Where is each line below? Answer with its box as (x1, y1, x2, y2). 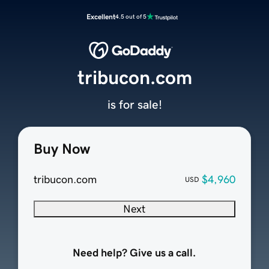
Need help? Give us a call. (73, 247, 196, 259)
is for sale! (107, 98, 162, 111)
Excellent (86, 13, 115, 20)
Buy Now (33, 142, 90, 157)
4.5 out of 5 (115, 13, 147, 20)
